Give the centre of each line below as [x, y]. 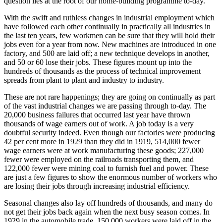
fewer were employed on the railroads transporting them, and [99, 159]
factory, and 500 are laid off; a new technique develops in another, [107, 53]
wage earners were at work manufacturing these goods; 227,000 [104, 150]
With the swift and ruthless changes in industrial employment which [109, 17]
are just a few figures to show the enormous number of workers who [111, 177]
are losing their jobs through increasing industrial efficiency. [97, 186]
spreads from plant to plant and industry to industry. [84, 80]
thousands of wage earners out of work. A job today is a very [99, 123]
